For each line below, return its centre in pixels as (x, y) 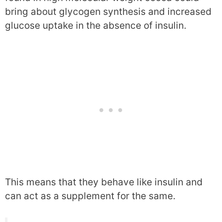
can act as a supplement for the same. (90, 196)
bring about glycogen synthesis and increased (108, 11)
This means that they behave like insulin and (104, 182)
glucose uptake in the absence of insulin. (96, 25)
